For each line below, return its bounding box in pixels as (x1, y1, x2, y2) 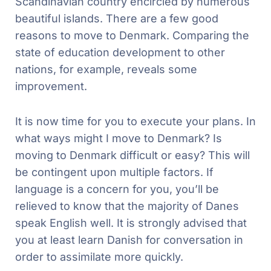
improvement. (15, 79, 90, 93)
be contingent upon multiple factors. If (15, 165, 214, 178)
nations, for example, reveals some (15, 62, 197, 76)
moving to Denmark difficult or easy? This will (15, 148, 250, 162)
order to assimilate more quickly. (15, 250, 183, 263)
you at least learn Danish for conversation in (15, 233, 243, 246)
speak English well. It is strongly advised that (15, 216, 247, 229)
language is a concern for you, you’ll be (15, 182, 219, 195)
